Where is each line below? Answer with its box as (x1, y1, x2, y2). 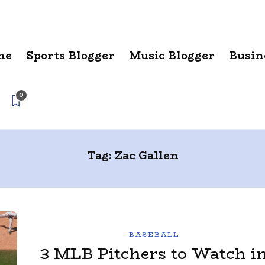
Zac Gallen (114, 147, 179, 164)
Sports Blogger (26, 47, 115, 64)
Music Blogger (129, 47, 215, 64)
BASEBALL (129, 229, 180, 240)
